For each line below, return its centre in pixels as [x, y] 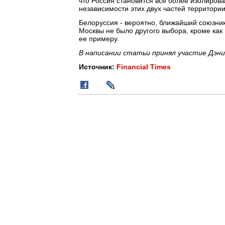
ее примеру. [99, 39]
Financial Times [144, 67]
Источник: [98, 67]
